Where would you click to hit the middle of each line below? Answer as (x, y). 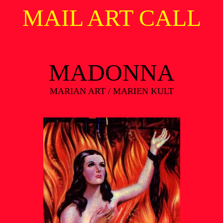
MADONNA (111, 72)
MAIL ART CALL (111, 18)
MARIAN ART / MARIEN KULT (111, 91)
